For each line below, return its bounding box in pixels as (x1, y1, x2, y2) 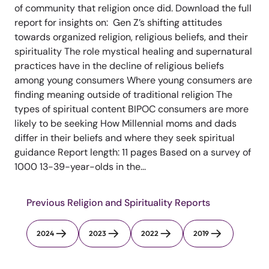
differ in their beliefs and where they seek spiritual (14, 131, 235, 144)
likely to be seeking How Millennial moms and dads (14, 116, 237, 130)
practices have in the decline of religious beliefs (14, 59, 224, 72)
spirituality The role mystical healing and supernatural (14, 44, 252, 58)
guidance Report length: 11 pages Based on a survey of (14, 145, 251, 159)
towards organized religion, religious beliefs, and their (14, 30, 248, 43)
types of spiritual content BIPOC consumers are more (14, 102, 249, 115)
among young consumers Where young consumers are (14, 73, 252, 86)
